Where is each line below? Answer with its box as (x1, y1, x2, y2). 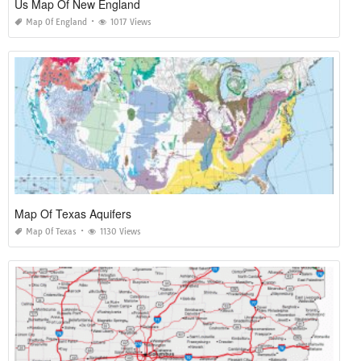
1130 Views (100, 226, 141, 238)
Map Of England (26, 17, 87, 28)
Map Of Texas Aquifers (15, 205, 131, 222)
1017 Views (110, 17, 151, 28)
